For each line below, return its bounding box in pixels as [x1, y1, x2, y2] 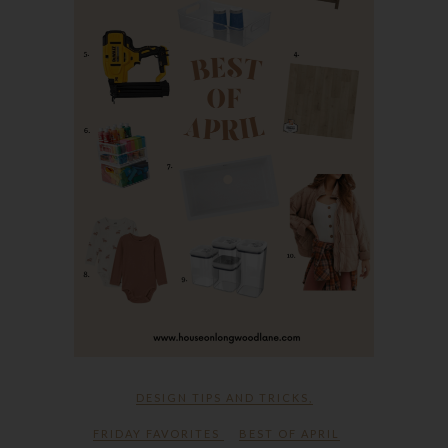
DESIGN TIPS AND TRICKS [135, 390, 309, 404]
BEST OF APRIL [239, 426, 340, 440]
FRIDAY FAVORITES [93, 426, 220, 440]
